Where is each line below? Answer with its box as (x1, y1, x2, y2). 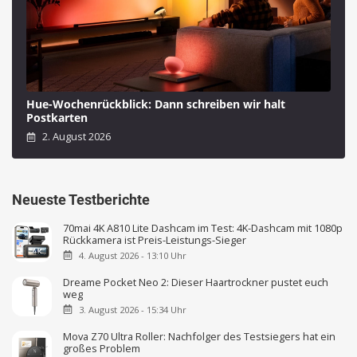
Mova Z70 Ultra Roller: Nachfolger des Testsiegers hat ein (63, 328, 336, 343)
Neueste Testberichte (12, 190, 150, 208)
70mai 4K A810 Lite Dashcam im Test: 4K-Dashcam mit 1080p (63, 220, 343, 235)
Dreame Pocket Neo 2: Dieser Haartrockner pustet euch (63, 274, 329, 289)
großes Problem (63, 340, 141, 355)
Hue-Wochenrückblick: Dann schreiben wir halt (26, 96, 285, 112)
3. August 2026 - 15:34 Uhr (78, 303, 186, 316)
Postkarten (26, 109, 88, 125)
